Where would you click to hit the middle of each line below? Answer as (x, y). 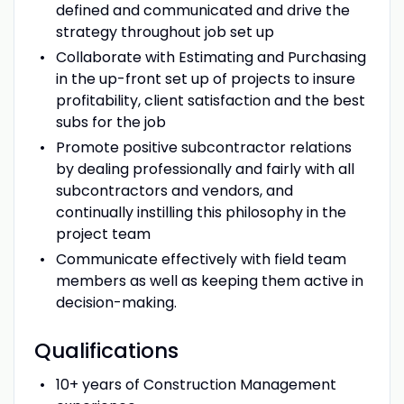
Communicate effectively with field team (201, 259)
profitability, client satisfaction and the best (210, 100)
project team (103, 234)
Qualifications (106, 350)
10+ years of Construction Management (196, 384)
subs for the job (110, 122)
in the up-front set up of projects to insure (205, 78)
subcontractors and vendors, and (174, 190)
